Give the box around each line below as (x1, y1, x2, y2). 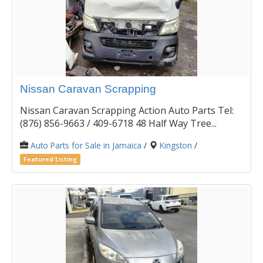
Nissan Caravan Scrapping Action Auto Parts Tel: (20, 104, 234, 117)
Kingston (160, 140, 192, 151)
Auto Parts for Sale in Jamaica (31, 140, 141, 151)
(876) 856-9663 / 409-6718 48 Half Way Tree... (20, 117, 217, 130)
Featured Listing (23, 155, 77, 164)
